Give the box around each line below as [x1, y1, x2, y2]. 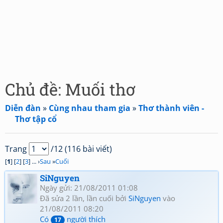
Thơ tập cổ [15, 113, 57, 124]
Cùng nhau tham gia [49, 103, 130, 113]
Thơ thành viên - [138, 103, 204, 113]
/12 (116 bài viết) [49, 143, 112, 154]
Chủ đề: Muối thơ [5, 78, 135, 100]
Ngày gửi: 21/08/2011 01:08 [40, 183, 138, 193]
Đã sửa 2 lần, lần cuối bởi [40, 193, 128, 203]
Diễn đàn [5, 103, 41, 113]
